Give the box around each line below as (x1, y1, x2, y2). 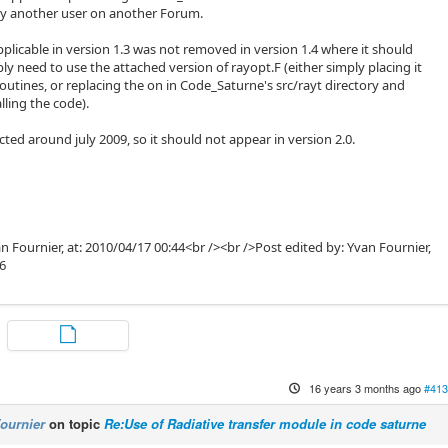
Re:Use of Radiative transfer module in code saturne (104, 414, 427, 434)
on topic (45, 414, 105, 434)
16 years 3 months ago (308, 380, 421, 397)
